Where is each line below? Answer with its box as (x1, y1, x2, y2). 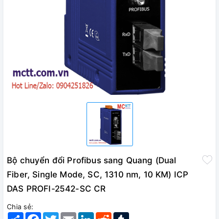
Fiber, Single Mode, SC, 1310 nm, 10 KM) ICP (7, 170, 189, 180)
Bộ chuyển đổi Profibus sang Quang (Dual (7, 155, 176, 166)
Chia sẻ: (7, 202, 33, 211)
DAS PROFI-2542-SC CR (7, 184, 106, 194)
